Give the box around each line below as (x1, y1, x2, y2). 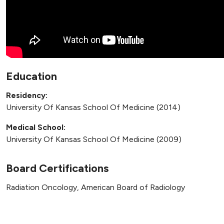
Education (6, 69, 57, 83)
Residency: (6, 90, 47, 100)
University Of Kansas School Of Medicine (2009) (6, 134, 181, 144)
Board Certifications (6, 161, 108, 175)
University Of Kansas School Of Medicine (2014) (6, 102, 180, 112)
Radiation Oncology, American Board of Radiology (6, 182, 185, 192)
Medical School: (6, 122, 65, 132)
